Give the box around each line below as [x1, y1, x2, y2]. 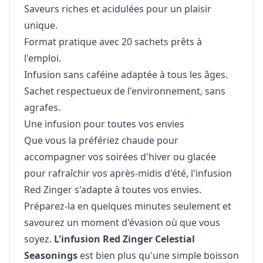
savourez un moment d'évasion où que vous [24, 216, 220, 230]
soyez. [24, 232, 54, 246]
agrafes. [24, 101, 60, 114]
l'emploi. [24, 52, 61, 65]
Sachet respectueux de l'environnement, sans [24, 85, 225, 98]
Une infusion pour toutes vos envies [24, 117, 184, 131]
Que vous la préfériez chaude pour [24, 134, 178, 147]
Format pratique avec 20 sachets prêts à [24, 35, 202, 49]
